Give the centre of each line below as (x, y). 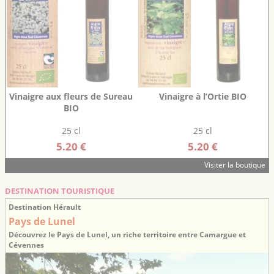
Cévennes (26, 245)
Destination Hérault (45, 207)
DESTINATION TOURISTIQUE (60, 191)
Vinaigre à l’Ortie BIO (202, 96)
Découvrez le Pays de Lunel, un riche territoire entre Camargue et (127, 234)
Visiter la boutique (235, 165)
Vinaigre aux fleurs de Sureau (71, 96)
